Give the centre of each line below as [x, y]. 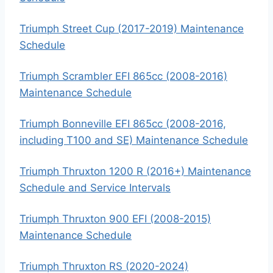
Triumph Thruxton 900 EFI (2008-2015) [115, 219]
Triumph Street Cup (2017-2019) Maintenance [132, 29]
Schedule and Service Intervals [95, 188]
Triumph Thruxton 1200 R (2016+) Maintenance [135, 171]
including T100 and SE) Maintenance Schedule [134, 140]
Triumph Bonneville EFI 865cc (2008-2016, [123, 124]
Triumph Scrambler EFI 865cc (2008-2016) [123, 76]
